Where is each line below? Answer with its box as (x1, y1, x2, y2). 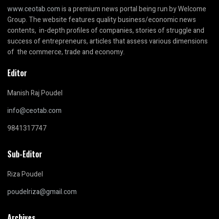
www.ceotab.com (7, 4, 60, 15)
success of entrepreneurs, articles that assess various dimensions (7, 36, 208, 47)
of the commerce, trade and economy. (7, 47, 125, 58)
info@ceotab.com (7, 106, 62, 116)
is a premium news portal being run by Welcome (60, 4, 206, 15)
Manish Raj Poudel (7, 88, 63, 99)
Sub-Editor (7, 148, 42, 160)
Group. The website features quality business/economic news (7, 15, 196, 25)
